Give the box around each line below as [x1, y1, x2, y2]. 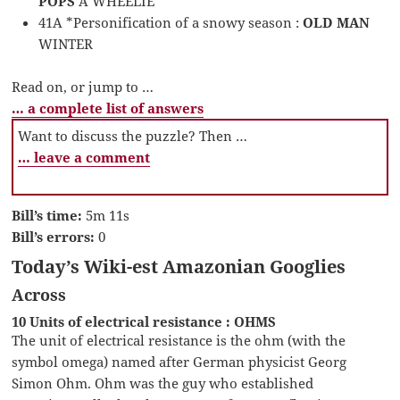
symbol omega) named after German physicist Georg [12, 352, 347, 371]
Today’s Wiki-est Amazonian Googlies [12, 254, 346, 279]
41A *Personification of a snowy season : [38, 12, 304, 31]
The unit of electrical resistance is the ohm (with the [12, 330, 346, 349]
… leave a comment [18, 147, 151, 166]
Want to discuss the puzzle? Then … [18, 126, 248, 145]
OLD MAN [303, 12, 371, 31]
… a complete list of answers [12, 98, 204, 117]
